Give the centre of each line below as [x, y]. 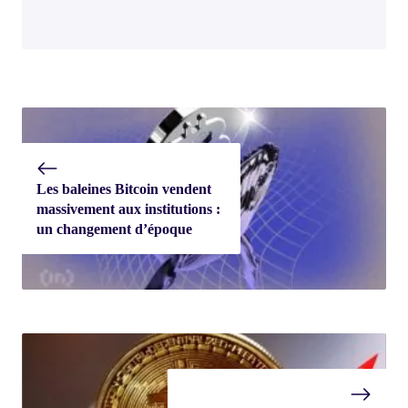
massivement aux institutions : [128, 209]
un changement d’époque [114, 229]
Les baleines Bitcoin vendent [124, 189]
